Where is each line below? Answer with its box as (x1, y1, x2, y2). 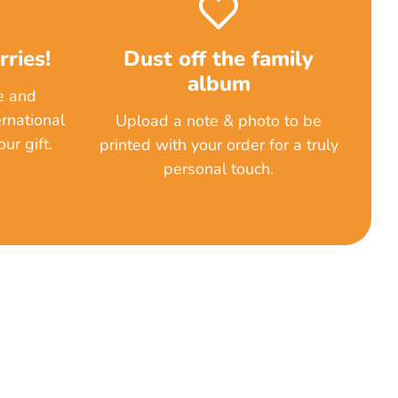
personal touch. (163, 158, 275, 180)
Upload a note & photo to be (115, 110, 322, 132)
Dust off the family (123, 44, 314, 74)
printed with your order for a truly (99, 134, 338, 156)
